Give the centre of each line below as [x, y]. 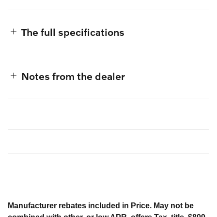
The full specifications [73, 31]
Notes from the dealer [73, 76]
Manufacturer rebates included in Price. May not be [101, 205]
